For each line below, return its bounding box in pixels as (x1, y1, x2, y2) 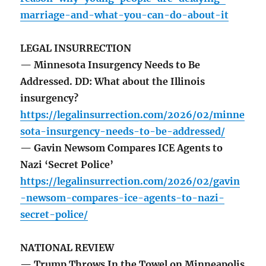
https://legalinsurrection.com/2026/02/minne (20, 109, 245, 121)
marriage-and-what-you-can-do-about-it (20, 9, 229, 21)
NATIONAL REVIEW (20, 242, 115, 254)
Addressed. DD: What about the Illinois (20, 75, 205, 88)
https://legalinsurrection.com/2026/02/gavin (20, 175, 240, 188)
